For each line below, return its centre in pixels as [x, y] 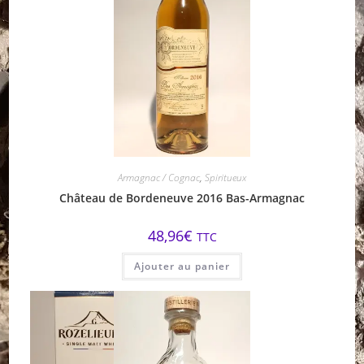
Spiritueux [225, 178]
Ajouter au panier [182, 266]
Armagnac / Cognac [159, 178]
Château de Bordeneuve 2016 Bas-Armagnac [182, 198]
